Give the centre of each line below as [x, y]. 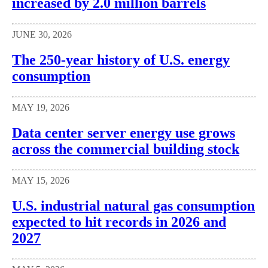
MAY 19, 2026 [41, 108]
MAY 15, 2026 [41, 180]
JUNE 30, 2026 [42, 35]
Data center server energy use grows [124, 133]
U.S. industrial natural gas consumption [133, 205]
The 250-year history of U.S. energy [121, 60]
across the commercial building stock [126, 149]
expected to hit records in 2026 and [119, 222]
